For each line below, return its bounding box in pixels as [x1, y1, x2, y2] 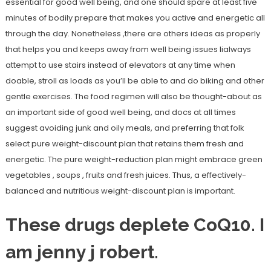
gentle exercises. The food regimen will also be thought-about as [5, 91, 262, 102]
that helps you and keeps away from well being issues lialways [5, 44, 251, 55]
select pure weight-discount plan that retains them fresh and [5, 138, 244, 149]
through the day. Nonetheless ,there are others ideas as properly [5, 28, 260, 39]
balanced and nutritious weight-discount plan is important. [5, 185, 235, 197]
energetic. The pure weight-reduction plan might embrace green [5, 154, 263, 165]
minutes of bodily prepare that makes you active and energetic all [5, 12, 265, 24]
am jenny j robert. [5, 241, 158, 263]
